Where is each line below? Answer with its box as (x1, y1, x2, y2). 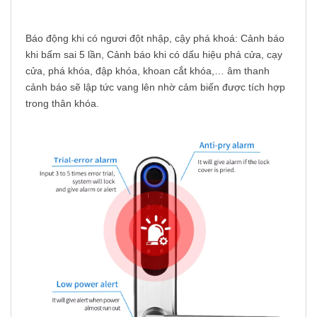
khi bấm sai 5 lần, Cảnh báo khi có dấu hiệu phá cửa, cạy (25, 49, 282, 61)
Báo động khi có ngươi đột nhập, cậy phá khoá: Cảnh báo (25, 33, 284, 45)
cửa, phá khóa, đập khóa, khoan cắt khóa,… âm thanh (25, 65, 270, 77)
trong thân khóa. (25, 98, 99, 110)
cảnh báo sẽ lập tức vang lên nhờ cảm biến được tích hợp (25, 81, 285, 93)
